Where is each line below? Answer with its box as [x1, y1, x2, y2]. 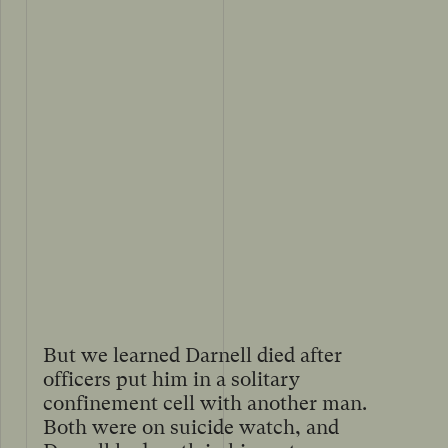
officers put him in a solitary [42, 367, 300, 391]
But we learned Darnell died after [42, 343, 342, 367]
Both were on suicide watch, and [42, 415, 339, 439]
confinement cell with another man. [42, 391, 367, 415]
